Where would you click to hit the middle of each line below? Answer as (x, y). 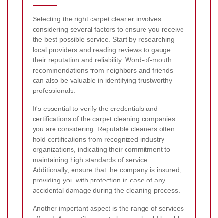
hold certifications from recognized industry (99, 139)
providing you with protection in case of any (99, 180)
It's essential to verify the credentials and (95, 108)
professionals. (54, 90)
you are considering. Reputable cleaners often (104, 129)
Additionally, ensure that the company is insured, (107, 170)
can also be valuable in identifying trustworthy (102, 80)
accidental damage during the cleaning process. (106, 190)
